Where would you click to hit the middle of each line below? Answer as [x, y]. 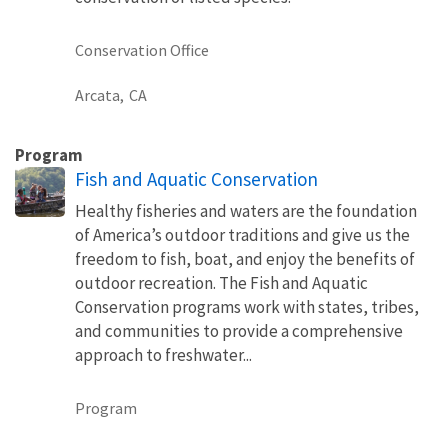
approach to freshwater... [163, 354]
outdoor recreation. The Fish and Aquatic [221, 282]
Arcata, [99, 94]
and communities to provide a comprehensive [239, 330]
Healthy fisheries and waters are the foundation [246, 210]
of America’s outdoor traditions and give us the [242, 234]
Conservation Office [142, 49]
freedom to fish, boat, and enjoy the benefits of [245, 258]
